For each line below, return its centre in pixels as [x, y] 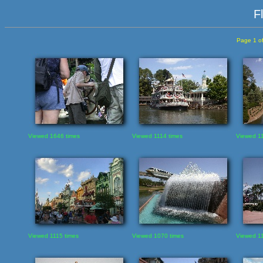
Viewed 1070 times [158, 235]
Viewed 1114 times [157, 136]
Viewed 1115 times [53, 235]
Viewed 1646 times [54, 136]
